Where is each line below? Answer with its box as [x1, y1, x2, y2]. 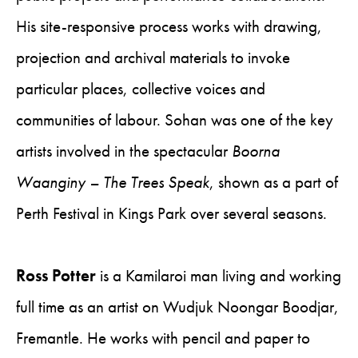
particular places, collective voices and [16, 78, 265, 99]
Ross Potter [16, 265, 96, 286]
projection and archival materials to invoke [16, 47, 290, 68]
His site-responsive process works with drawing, [16, 16, 322, 37]
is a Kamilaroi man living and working [96, 265, 341, 286]
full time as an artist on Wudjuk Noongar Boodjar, [16, 296, 339, 317]
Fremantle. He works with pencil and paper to [16, 328, 310, 348]
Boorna [232, 141, 280, 161]
